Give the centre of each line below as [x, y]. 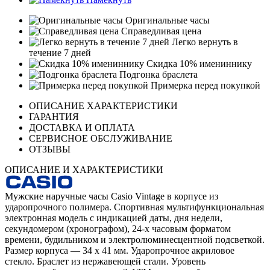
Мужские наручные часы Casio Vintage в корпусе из [111, 196]
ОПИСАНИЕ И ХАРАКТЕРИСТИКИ [84, 170]
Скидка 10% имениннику [198, 64]
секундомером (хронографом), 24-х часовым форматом [118, 229]
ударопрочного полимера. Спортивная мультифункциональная [134, 207]
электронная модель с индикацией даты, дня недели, [114, 218]
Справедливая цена [160, 31]
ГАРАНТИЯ [54, 117]
